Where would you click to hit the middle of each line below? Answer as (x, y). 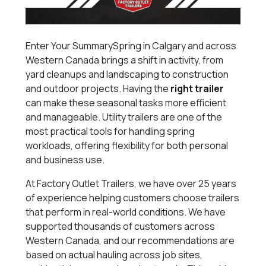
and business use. (65, 160)
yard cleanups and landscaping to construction (127, 75)
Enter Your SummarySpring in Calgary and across (131, 46)
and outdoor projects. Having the (98, 89)
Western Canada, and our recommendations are (130, 241)
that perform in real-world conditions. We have (126, 212)
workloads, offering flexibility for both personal (127, 146)
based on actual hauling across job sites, (114, 255)
